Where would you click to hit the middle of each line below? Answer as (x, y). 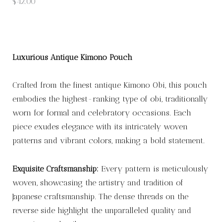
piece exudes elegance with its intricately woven (100, 127)
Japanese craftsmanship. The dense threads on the (100, 196)
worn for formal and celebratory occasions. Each (102, 113)
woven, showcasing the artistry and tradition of (98, 182)
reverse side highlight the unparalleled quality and (102, 210)
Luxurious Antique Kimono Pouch (72, 57)
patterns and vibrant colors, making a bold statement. (108, 141)
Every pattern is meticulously (153, 168)
